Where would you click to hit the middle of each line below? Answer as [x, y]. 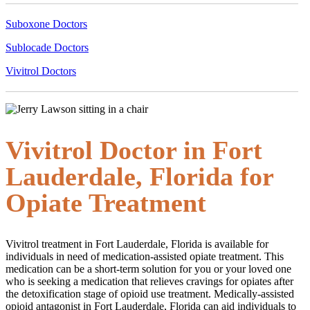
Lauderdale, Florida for [139, 177]
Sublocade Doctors [47, 47]
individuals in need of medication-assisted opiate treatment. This [145, 256]
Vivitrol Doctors [41, 71]
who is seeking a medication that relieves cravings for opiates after [149, 281]
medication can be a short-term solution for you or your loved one [148, 268]
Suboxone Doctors [46, 24]
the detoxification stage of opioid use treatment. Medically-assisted [150, 293]
